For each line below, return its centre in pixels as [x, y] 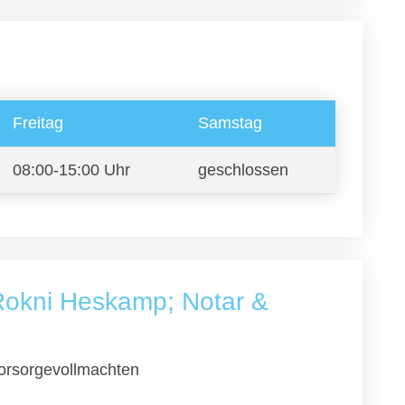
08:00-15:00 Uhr [71, 170]
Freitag [38, 123]
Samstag [230, 123]
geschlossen [243, 170]
